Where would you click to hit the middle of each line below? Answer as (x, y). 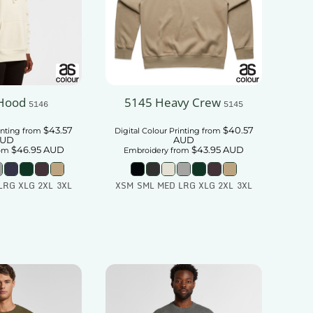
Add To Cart (194, 211)
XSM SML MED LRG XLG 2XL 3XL (184, 186)
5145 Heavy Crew (173, 103)
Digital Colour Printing (157, 131)
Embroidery (146, 151)
